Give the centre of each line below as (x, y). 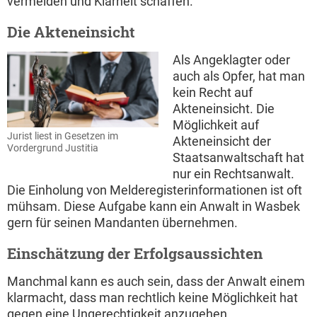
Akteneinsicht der (222, 141)
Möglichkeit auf (216, 125)
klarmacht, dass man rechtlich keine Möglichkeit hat (152, 297)
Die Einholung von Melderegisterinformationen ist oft (155, 190)
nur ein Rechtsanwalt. (234, 173)
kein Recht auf (213, 92)
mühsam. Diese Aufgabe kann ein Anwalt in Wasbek (154, 206)
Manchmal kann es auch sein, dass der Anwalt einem (156, 281)
